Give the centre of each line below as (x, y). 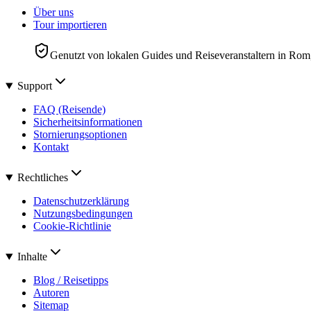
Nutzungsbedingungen (83, 214)
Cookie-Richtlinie (72, 226)
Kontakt (51, 147)
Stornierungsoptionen (80, 135)
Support (34, 86)
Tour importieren (70, 25)
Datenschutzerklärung (81, 201)
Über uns (53, 12)
